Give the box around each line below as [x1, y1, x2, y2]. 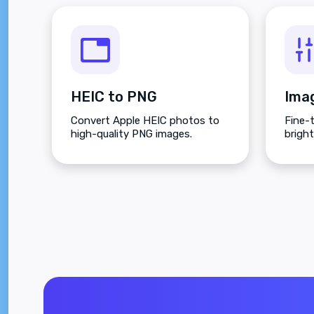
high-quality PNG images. [71, 128, 192, 141]
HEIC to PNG [71, 88, 157, 106]
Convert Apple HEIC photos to [71, 114, 219, 128]
